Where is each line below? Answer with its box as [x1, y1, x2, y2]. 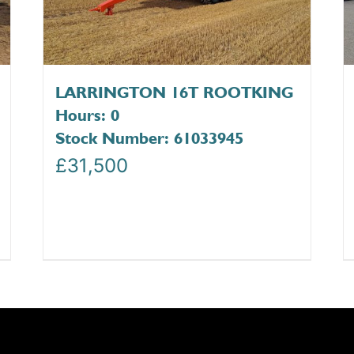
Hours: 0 [55, 105, 119, 126]
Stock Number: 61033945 [55, 128, 243, 149]
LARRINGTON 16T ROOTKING [55, 82, 293, 103]
